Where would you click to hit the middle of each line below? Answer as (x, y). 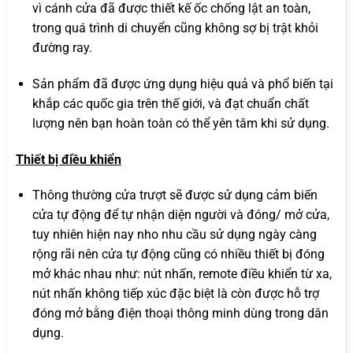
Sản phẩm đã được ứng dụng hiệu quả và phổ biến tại (182, 84)
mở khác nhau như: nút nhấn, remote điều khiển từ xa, (182, 274)
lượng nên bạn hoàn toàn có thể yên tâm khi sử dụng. (180, 123)
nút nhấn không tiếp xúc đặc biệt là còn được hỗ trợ (175, 294)
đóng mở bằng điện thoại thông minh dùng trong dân (180, 314)
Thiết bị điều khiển (69, 159)
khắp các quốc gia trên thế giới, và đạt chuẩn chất (170, 103)
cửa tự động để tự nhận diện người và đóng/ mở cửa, (180, 215)
